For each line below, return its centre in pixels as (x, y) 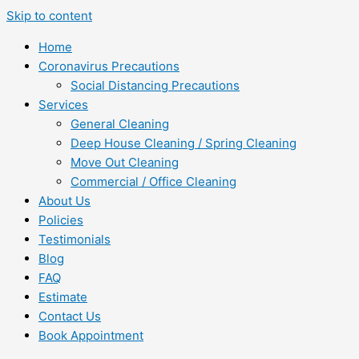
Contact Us (70, 316)
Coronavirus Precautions (109, 66)
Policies (61, 220)
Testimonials (75, 239)
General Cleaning (120, 124)
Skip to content (49, 16)
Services (63, 105)
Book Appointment (91, 335)
